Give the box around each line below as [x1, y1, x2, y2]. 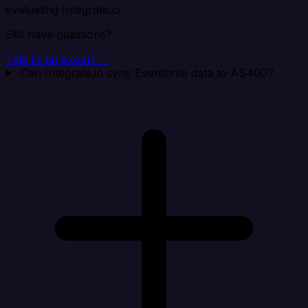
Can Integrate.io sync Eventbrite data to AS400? [20, 65, 274, 80]
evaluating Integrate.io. [5, 2, 123, 16]
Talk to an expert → [5, 52, 109, 66]
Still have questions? [5, 27, 112, 41]
